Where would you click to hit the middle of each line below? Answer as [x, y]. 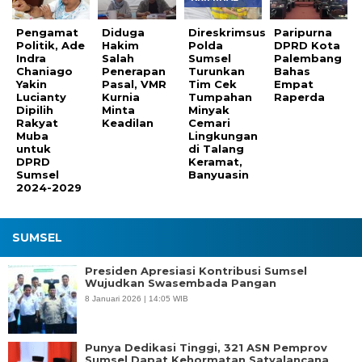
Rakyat [37, 123]
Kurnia [121, 97]
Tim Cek [212, 84]
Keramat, [215, 162]
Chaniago [44, 72]
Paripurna [303, 33]
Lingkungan [223, 136]
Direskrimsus [227, 33]
